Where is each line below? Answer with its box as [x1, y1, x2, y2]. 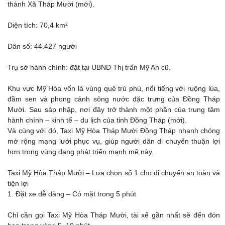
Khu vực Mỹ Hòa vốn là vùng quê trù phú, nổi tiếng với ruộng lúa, [8, 84, 220, 92]
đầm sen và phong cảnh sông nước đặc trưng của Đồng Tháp [8, 95, 220, 103]
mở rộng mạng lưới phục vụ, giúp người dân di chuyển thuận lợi [8, 137, 220, 145]
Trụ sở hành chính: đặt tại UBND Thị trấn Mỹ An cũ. [8, 63, 171, 71]
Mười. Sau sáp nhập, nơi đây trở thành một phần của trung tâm [8, 105, 220, 114]
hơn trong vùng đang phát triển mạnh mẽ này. [8, 148, 154, 156]
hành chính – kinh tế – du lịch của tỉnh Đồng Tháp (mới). [8, 116, 187, 124]
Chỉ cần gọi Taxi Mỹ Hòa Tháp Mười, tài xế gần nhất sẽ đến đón [8, 211, 220, 219]
